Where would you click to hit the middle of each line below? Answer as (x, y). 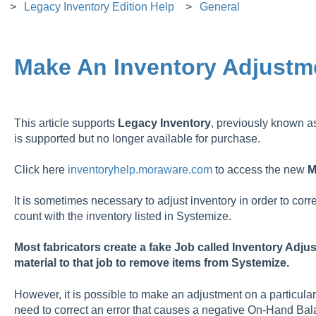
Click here (41, 169)
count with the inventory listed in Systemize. (124, 217)
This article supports (66, 123)
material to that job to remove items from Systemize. (153, 263)
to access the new (260, 169)
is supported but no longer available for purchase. (137, 138)
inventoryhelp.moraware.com (140, 169)
